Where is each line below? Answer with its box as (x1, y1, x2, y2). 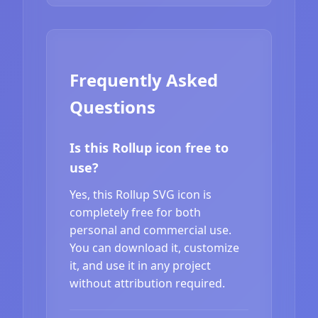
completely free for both (70, 204, 201, 220)
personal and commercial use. (70, 221, 231, 238)
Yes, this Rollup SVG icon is (70, 186, 212, 202)
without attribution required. (70, 275, 225, 291)
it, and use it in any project (70, 257, 211, 273)
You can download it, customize (70, 239, 239, 256)
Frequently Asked (70, 67, 218, 92)
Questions (70, 94, 155, 119)
